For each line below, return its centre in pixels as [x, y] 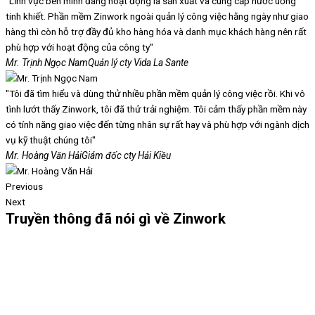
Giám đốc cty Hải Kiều [126, 156]
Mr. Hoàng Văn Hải [44, 156]
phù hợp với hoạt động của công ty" [79, 47]
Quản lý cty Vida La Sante [138, 63]
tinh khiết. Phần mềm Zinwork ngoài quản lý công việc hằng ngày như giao [157, 17]
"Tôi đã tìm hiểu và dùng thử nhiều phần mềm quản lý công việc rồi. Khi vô [155, 94]
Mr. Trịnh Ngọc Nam [47, 63]
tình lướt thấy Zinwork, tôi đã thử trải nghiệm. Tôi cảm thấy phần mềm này [156, 109]
